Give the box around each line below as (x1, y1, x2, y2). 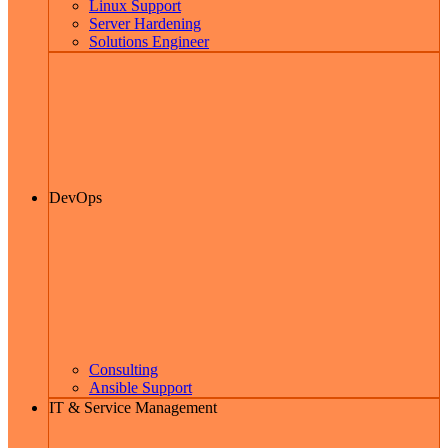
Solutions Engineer (89, 32, 209, 50)
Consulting (89, 360, 158, 378)
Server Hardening (89, 14, 201, 32)
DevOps (49, 188, 106, 206)
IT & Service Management (49, 398, 217, 416)
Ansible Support (89, 378, 192, 396)
